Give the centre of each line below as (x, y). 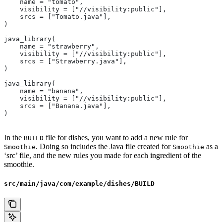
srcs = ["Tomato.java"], (57, 17)
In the (14, 138)
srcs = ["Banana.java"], (57, 106)
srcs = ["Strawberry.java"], (65, 61)
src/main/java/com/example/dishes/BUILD (79, 184)
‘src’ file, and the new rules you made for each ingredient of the (103, 156)
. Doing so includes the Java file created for (104, 147)
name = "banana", (44, 91)
